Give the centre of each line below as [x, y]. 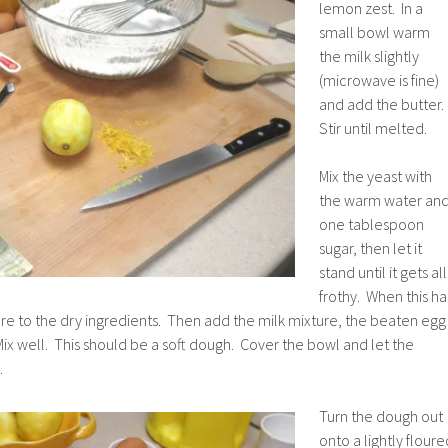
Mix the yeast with [375, 175]
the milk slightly [369, 55]
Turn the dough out [381, 415]
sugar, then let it [370, 247]
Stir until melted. [373, 127]
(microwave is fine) [379, 79]
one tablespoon [371, 223]
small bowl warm [374, 31]
